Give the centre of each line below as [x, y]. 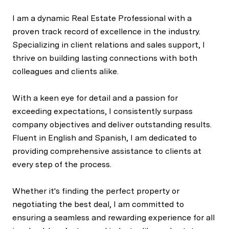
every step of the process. [62, 165]
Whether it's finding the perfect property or [96, 191]
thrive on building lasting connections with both [105, 58]
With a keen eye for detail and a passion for [95, 98]
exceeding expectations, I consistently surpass [102, 111]
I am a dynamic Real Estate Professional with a [102, 18]
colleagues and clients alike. [65, 72]
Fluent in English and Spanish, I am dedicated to [105, 138]
